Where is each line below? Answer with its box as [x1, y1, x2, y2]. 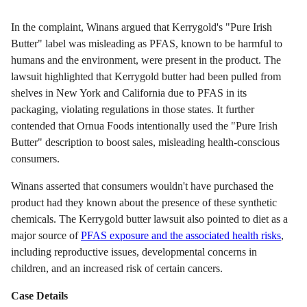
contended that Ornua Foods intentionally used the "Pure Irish [11, 119, 278, 132]
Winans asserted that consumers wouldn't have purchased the [11, 180, 273, 192]
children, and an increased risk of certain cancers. [11, 262, 223, 274]
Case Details [11, 289, 68, 302]
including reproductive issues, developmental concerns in [11, 245, 257, 258]
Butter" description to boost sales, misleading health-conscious [11, 136, 280, 148]
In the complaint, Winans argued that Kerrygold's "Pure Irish [11, 21, 272, 33]
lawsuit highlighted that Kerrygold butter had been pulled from [11, 70, 281, 82]
